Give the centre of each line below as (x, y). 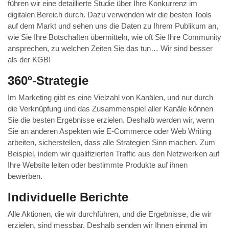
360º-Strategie (48, 81)
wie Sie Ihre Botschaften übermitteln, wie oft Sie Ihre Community (114, 37)
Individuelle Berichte (68, 197)
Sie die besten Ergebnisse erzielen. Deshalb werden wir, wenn (111, 120)
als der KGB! (29, 60)
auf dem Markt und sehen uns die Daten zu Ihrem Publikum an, (113, 26)
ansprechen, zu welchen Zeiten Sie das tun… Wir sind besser (110, 49)
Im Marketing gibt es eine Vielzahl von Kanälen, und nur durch (110, 98)
